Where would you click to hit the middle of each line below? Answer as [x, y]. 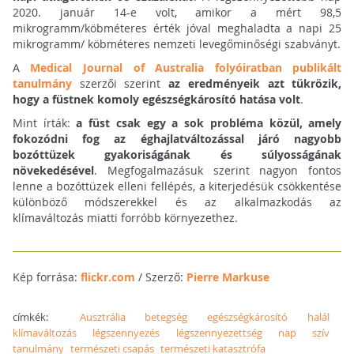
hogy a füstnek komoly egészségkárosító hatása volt [156, 100]
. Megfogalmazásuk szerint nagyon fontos [218, 171]
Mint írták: [44, 123]
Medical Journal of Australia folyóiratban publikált [186, 68]
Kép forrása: [46, 277]
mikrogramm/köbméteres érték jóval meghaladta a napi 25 [177, 28]
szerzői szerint [120, 84]
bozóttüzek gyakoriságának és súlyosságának [177, 155]
